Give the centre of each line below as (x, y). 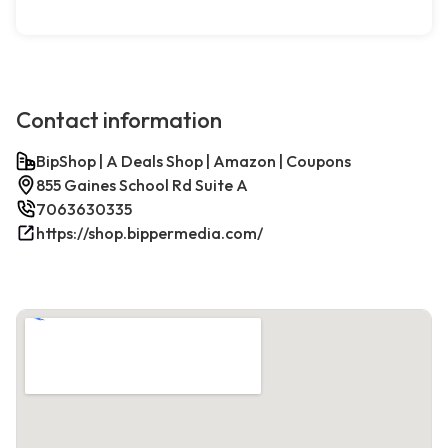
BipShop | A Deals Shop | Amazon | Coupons (193, 161)
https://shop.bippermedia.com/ (149, 233)
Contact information (119, 120)
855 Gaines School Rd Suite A (142, 185)
